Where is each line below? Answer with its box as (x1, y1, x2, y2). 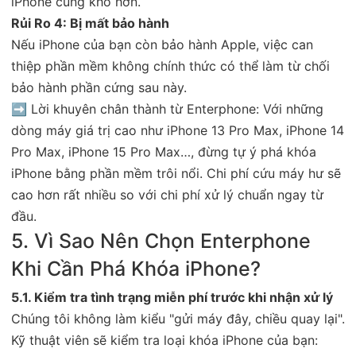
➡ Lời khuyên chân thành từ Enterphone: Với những (11, 100, 323, 117)
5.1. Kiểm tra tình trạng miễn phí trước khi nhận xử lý (11, 288, 333, 305)
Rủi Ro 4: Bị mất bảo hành (11, 14, 169, 31)
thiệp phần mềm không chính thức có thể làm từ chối (11, 57, 330, 74)
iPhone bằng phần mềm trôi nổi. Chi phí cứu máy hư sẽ (11, 164, 341, 181)
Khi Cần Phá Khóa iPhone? (11, 256, 261, 281)
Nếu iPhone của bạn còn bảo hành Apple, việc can (11, 36, 313, 52)
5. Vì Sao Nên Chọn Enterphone (11, 228, 311, 253)
